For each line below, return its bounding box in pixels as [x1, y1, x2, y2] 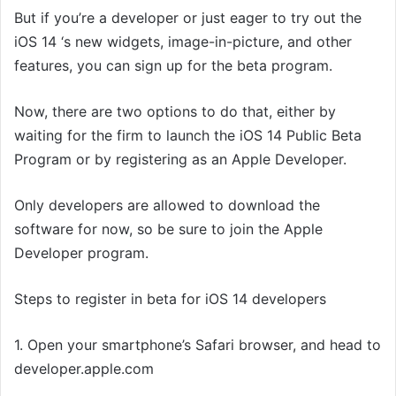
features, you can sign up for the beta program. [14, 57, 332, 75]
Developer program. [14, 244, 148, 263]
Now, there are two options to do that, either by [14, 103, 336, 121]
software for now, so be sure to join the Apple [14, 220, 323, 239]
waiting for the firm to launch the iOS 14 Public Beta [14, 126, 362, 145]
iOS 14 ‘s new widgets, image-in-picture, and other [14, 33, 352, 51]
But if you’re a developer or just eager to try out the [14, 9, 362, 27]
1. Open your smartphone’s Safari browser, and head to [14, 336, 381, 354]
